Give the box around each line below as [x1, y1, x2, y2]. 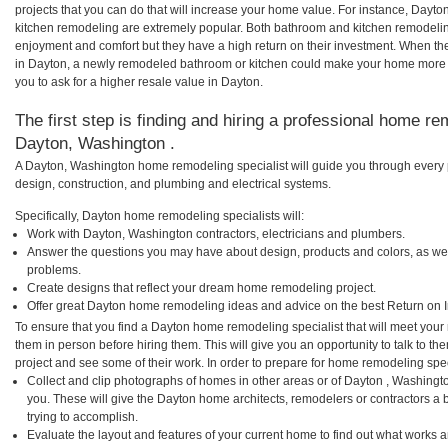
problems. [27, 262, 81, 277]
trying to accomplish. [27, 409, 138, 424]
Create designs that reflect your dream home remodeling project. [27, 280, 376, 295]
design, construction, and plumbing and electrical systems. [15, 176, 331, 191]
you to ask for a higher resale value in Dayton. [15, 75, 263, 90]
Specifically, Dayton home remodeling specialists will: [15, 208, 304, 223]
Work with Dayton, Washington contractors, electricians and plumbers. [27, 226, 405, 241]
